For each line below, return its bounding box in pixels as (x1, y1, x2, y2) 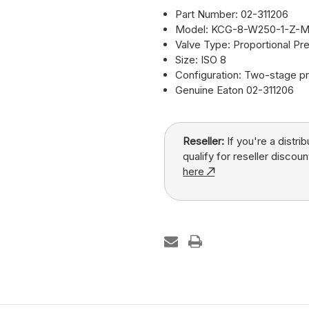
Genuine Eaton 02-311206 (175, 83, 295, 97)
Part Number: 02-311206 (175, 8, 289, 21)
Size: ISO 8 (175, 53, 227, 67)
